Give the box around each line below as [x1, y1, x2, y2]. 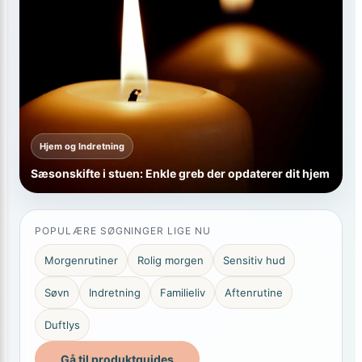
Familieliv [160, 286, 205, 299]
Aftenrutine [225, 286, 283, 299]
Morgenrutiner [44, 254, 118, 267]
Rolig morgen [137, 254, 204, 267]
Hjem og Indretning [40, 141, 124, 152]
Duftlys [44, 318, 80, 331]
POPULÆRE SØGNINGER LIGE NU [35, 225, 211, 237]
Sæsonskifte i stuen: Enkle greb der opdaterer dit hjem [31, 166, 330, 180]
